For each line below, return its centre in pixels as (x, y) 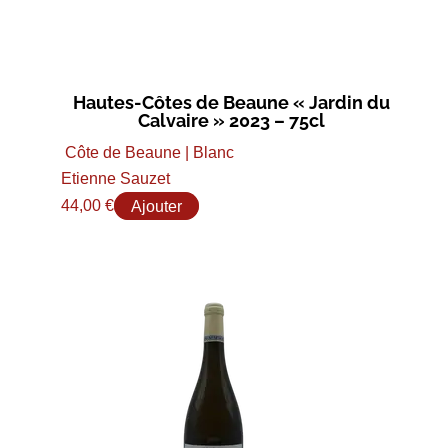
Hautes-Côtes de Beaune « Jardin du (232, 103)
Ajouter (156, 206)
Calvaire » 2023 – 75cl (232, 121)
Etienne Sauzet (115, 179)
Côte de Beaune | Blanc (149, 153)
